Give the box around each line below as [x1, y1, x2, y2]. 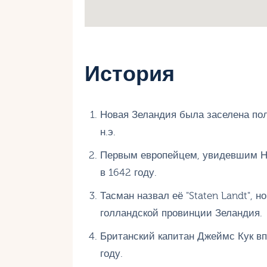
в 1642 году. [100, 167, 157, 179]
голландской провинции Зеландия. [100, 207, 262, 219]
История [85, 61, 175, 86]
